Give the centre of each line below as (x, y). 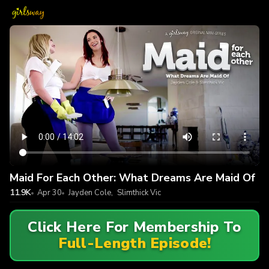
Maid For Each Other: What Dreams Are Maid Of (132, 178)
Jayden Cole (89, 192)
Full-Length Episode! (134, 243)
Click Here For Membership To (134, 227)
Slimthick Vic (139, 192)
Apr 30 (50, 192)
